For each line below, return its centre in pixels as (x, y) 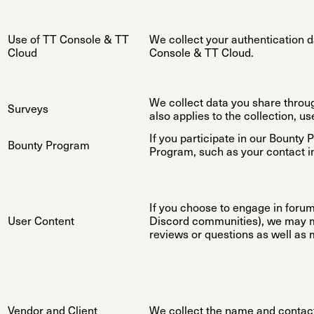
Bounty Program (49, 147)
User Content (41, 223)
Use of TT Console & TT (68, 41)
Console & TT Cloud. (202, 54)
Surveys (28, 110)
